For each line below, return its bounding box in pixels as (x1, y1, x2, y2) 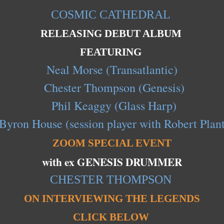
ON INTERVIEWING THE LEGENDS (24, 192, 200, 204)
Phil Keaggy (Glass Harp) (47, 97, 176, 113)
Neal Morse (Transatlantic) (46, 61, 177, 77)
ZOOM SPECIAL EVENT (52, 137, 171, 149)
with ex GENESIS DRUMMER (38, 153, 185, 169)
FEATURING (80, 46, 144, 58)
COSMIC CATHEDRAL (50, 8, 170, 21)
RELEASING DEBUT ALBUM (40, 27, 184, 40)
